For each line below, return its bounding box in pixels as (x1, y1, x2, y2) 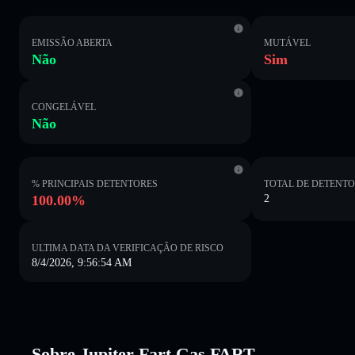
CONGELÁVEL (32, 101, 96, 113)
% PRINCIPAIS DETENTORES (32, 177, 158, 189)
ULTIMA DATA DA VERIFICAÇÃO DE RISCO (32, 242, 223, 254)
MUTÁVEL (264, 36, 311, 48)
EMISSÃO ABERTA (32, 36, 113, 48)
